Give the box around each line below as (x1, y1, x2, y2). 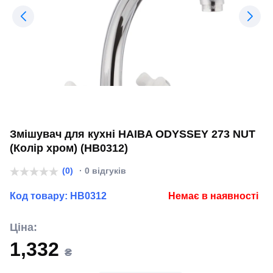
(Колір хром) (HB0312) (10, 142, 128, 154)
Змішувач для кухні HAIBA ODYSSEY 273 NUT (10, 128, 255, 140)
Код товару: (10, 191, 70, 201)
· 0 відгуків (77, 166, 126, 175)
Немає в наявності (168, 191, 258, 201)
